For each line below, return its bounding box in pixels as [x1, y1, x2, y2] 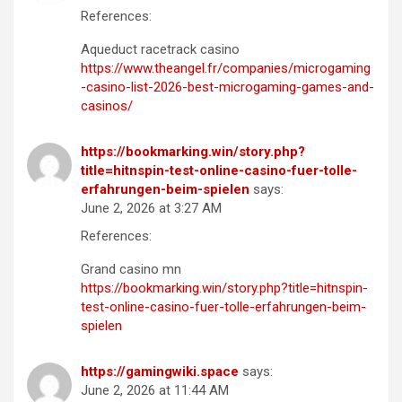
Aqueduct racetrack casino [81, 41, 240, 58]
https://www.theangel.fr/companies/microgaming [81, 60, 371, 77]
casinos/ [81, 98, 133, 115]
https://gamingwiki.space [81, 363, 239, 380]
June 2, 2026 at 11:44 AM [81, 382, 229, 399]
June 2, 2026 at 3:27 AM [81, 200, 222, 217]
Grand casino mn [81, 261, 181, 278]
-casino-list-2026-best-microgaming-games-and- [81, 79, 374, 96]
